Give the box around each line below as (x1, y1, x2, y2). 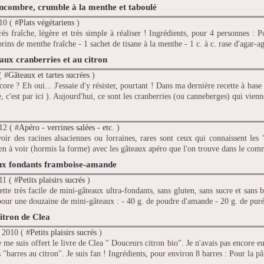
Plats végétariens (19, 18, 74, 28)
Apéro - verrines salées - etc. (19, 123, 114, 133)
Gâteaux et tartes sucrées (8, 71, 90, 80)
